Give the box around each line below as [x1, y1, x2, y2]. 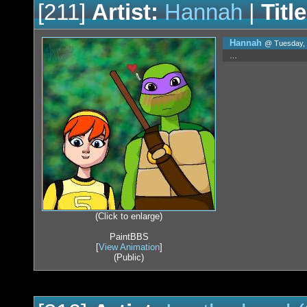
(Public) [114, 252, 144, 263]
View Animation [98, 242, 160, 253]
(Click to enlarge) [95, 211, 162, 222]
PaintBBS [109, 232, 149, 243]
